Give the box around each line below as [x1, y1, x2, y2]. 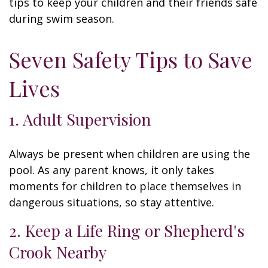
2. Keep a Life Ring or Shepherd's [9, 220, 245, 241]
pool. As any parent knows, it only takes [9, 163, 214, 177]
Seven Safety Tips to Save [9, 45, 252, 74]
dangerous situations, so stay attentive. [9, 195, 214, 209]
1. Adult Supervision [9, 108, 151, 130]
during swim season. [9, 11, 114, 26]
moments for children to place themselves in [9, 179, 241, 193]
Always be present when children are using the [9, 147, 250, 161]
